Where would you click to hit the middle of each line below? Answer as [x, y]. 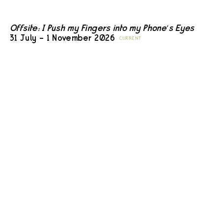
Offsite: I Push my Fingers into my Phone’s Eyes [102, 28]
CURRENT [130, 38]
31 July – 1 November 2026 [62, 38]
